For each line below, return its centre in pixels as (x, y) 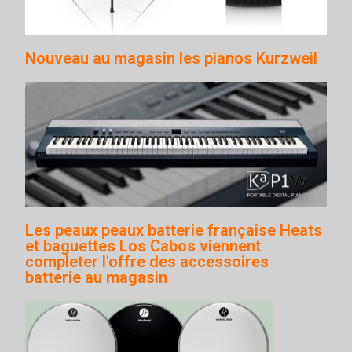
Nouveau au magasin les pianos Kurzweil (172, 58)
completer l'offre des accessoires (147, 262)
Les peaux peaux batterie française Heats (174, 231)
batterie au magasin (97, 278)
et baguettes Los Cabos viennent (143, 246)
